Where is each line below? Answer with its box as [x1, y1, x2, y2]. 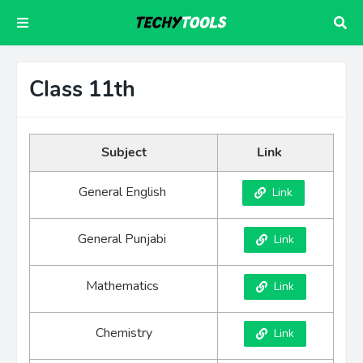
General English [78, 183, 169, 201]
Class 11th [29, 75, 135, 105]
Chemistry [95, 324, 152, 342]
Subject [100, 143, 147, 161]
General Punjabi [78, 230, 169, 248]
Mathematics [85, 277, 162, 295]
